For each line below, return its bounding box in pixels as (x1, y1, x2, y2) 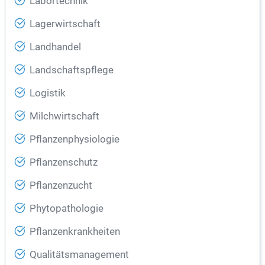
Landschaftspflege (30, 64, 114, 76)
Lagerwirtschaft (30, 18, 101, 30)
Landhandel (30, 41, 81, 53)
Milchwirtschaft (30, 111, 99, 122)
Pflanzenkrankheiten (30, 226, 120, 238)
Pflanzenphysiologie (30, 134, 119, 146)
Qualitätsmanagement (30, 249, 129, 261)
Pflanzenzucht (30, 180, 92, 192)
